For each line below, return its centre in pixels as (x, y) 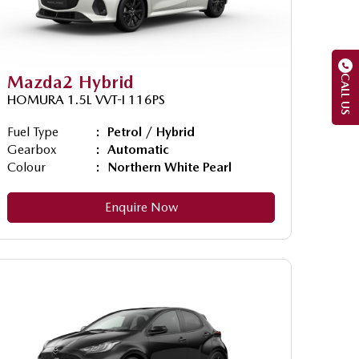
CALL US (345, 93)
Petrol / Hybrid (151, 131)
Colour (26, 167)
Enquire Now (141, 207)
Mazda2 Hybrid (71, 81)
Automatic (138, 149)
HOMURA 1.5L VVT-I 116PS (86, 99)
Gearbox (32, 149)
